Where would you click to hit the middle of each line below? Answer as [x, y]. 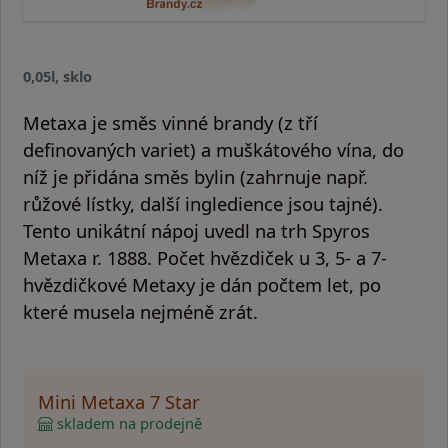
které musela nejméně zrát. [140, 311]
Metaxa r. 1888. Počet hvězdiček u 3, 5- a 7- [205, 257]
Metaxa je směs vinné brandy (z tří [170, 122]
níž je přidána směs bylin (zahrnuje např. [195, 176]
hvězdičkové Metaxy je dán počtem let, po [202, 284]
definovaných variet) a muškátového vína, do [213, 149]
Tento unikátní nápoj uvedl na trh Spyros [196, 230]
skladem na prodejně [127, 422]
